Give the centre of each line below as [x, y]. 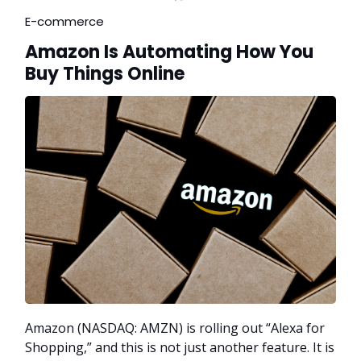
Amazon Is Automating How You [169, 52]
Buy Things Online [105, 74]
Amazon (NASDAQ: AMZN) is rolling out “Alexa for [175, 328]
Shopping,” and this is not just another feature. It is [180, 347]
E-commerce [64, 22]
